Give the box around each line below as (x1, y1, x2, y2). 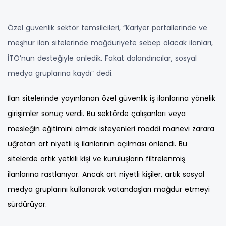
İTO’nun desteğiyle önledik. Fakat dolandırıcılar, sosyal (8, 53, 197, 64)
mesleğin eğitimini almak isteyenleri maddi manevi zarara (8, 124, 214, 134)
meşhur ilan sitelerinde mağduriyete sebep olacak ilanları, (8, 38, 213, 48)
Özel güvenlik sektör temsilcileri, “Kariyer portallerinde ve (8, 23, 207, 33)
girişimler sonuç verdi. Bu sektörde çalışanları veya (8, 108, 186, 119)
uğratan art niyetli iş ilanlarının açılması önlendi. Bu (8, 139, 187, 149)
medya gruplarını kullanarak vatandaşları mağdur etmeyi (8, 184, 210, 195)
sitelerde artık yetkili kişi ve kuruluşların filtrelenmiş (8, 154, 185, 164)
